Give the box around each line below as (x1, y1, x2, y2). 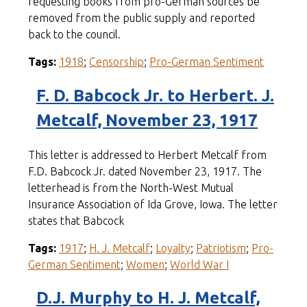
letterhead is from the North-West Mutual (27, 181, 234, 194)
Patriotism (195, 241, 246, 254)
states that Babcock (27, 214, 124, 227)
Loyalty (155, 241, 191, 254)
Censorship (88, 55, 144, 68)
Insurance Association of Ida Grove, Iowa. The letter (27, 197, 278, 210)
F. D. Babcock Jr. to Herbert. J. (36, 86, 274, 105)
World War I (169, 258, 229, 271)
